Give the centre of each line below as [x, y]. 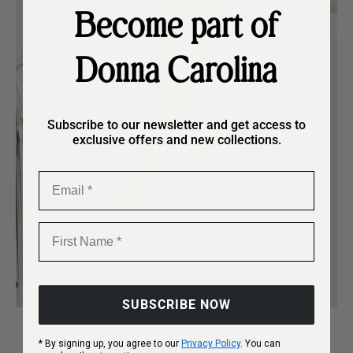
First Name [70, 228]
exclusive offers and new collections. [176, 139]
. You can [260, 343]
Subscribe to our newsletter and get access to [176, 124]
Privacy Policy [211, 343]
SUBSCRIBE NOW [176, 304]
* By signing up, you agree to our [110, 343]
